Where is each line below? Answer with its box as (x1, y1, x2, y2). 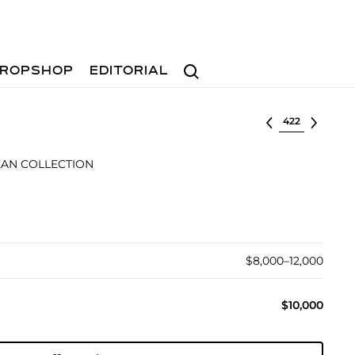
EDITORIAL (90, 65, 170, 78)
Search (177, 56, 218, 71)
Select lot (278, 113, 333, 127)
